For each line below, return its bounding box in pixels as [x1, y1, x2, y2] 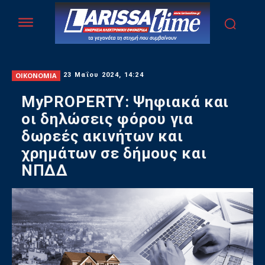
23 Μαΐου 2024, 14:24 [63, 71, 144, 79]
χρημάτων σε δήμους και [21, 144, 207, 163]
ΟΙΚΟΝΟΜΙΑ [15, 70, 57, 80]
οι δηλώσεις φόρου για [21, 110, 193, 128]
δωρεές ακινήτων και [21, 127, 183, 146]
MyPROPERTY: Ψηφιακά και [21, 93, 230, 111]
